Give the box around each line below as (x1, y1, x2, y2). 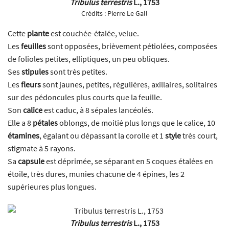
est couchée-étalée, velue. (49, 28, 139, 38)
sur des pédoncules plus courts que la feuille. (8, 91, 162, 102)
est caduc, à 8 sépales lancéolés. (42, 104, 153, 115)
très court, (181, 130, 218, 141)
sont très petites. (49, 66, 107, 77)
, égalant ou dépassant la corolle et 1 (39, 130, 165, 141)
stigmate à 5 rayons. (8, 143, 76, 153)
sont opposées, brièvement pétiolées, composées (46, 40, 217, 51)
